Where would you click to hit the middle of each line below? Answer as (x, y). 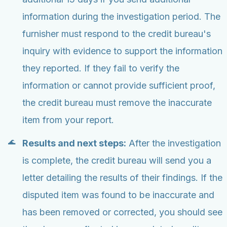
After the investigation (174, 143)
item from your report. (68, 120)
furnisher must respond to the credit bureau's (117, 34)
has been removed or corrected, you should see (122, 212)
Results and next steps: (74, 143)
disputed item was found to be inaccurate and (118, 195)
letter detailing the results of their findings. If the (122, 178)
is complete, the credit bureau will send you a (117, 161)
